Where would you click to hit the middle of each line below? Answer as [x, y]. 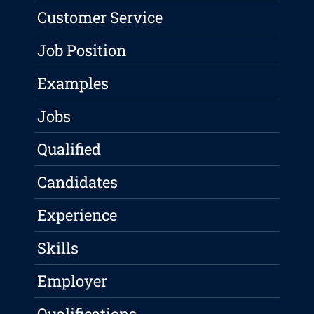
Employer [73, 281]
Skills [58, 248]
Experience [77, 215]
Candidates [78, 182]
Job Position [82, 50]
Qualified [69, 149]
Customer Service [100, 18]
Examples [73, 83]
